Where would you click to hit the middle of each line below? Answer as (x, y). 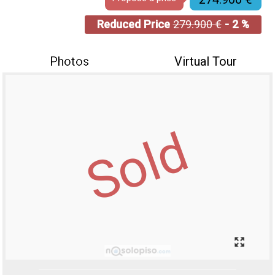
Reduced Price (135, 25)
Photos (70, 61)
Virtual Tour (205, 61)
